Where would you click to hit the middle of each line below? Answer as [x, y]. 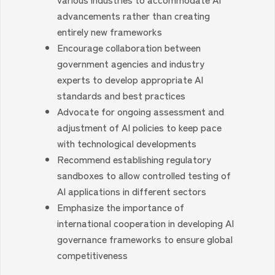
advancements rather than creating [134, 15]
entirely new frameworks [110, 31]
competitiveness [93, 255]
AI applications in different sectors [132, 191]
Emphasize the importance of [121, 207]
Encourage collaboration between [129, 47]
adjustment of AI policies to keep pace [140, 127]
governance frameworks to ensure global [145, 239]
